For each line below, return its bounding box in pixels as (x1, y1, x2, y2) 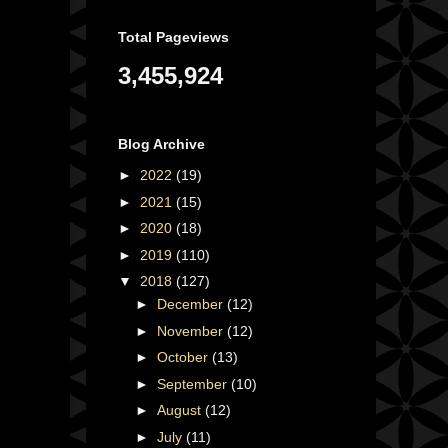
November (156, 322, 227, 339)
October (156, 349, 212, 366)
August (156, 402, 205, 419)
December (156, 296, 227, 313)
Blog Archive (118, 136, 205, 153)
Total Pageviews (118, 28, 229, 45)
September (156, 375, 231, 392)
